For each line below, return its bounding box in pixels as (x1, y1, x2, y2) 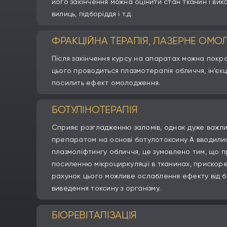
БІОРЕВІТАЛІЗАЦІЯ (51, 210, 137, 221)
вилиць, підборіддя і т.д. (51, 10, 133, 18)
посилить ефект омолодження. (51, 79, 161, 87)
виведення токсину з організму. (51, 184, 161, 192)
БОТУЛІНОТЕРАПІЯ (51, 104, 138, 116)
